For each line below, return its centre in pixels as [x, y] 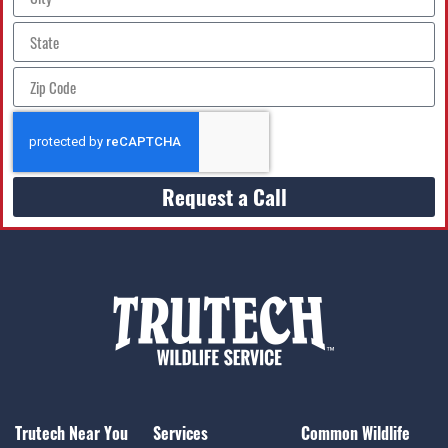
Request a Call [224, 196]
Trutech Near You [71, 433]
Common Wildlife [355, 433]
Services [180, 433]
